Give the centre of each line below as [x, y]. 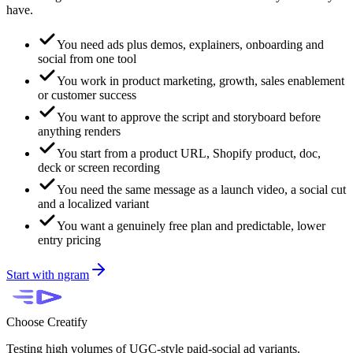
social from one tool [87, 59]
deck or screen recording [99, 168]
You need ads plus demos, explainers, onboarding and [190, 45]
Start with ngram [48, 275]
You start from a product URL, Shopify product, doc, [189, 154]
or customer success [87, 95]
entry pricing [69, 240]
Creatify [67, 322]
